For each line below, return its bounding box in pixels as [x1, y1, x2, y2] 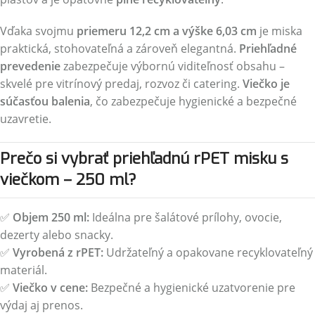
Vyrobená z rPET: [13, 245, 103, 260]
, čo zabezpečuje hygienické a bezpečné [90, 94, 297, 109]
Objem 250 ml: [13, 210, 89, 225]
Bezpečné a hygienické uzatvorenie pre [88, 280, 295, 295]
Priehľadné [239, 41, 297, 56]
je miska [257, 23, 302, 39]
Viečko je [243, 76, 290, 91]
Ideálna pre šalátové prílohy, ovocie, [89, 210, 282, 225]
